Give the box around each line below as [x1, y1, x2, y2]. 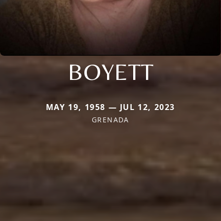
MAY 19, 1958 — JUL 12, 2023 [45, 101, 176, 112]
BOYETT [68, 57, 153, 85]
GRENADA [92, 114, 129, 124]
